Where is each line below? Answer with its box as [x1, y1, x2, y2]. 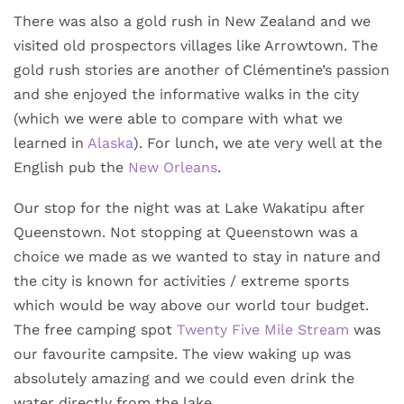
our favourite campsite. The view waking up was [14, 345, 351, 363]
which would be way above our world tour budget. [14, 297, 369, 315]
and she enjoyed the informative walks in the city [14, 86, 359, 104]
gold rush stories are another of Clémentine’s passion [14, 61, 390, 79]
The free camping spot [14, 321, 177, 339]
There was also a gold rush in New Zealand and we [14, 13, 371, 31]
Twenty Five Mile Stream [177, 321, 349, 339]
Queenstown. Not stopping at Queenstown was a [14, 224, 358, 242]
